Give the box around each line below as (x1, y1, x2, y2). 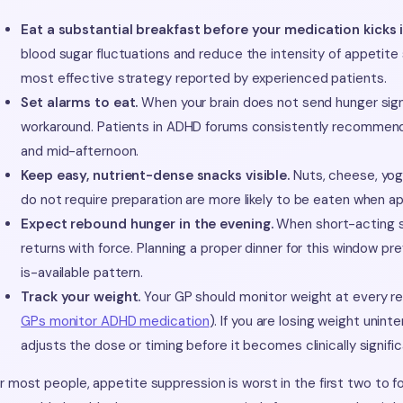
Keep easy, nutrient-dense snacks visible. (21, 166, 291, 185)
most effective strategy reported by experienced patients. (21, 69, 387, 88)
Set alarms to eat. (21, 94, 139, 112)
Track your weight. (21, 288, 141, 307)
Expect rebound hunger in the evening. (21, 215, 273, 234)
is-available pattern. (21, 264, 144, 282)
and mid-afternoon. (21, 142, 139, 161)
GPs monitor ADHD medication (21, 312, 210, 331)
